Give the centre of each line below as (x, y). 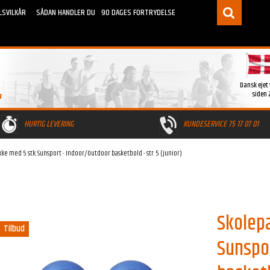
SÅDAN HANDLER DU (65, 12)
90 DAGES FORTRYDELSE (138, 12)
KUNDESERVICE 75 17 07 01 (221, 124)
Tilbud (14, 228)
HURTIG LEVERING (49, 124)
